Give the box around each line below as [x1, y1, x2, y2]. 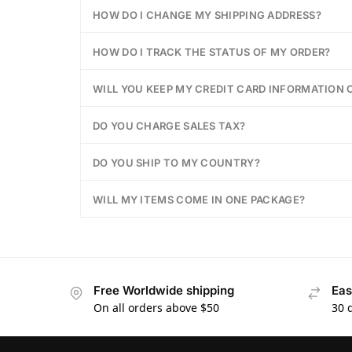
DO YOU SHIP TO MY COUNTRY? [93, 156, 260, 169]
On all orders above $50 [93, 300, 219, 316]
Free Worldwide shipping [93, 282, 234, 298]
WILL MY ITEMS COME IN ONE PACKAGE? [93, 192, 306, 206]
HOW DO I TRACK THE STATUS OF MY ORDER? [93, 45, 331, 58]
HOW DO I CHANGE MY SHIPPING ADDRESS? [93, 8, 321, 21]
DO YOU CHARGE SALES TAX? [93, 119, 246, 132]
